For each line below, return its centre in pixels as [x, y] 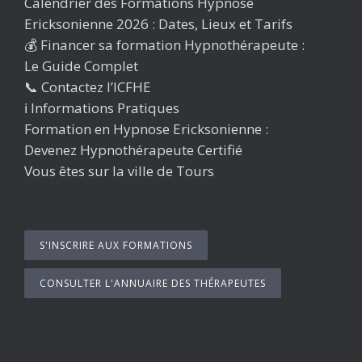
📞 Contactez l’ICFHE [88, 87]
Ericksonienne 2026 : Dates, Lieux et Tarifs [158, 24]
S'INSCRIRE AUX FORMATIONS [116, 245]
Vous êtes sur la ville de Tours [119, 171]
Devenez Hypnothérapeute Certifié [133, 150]
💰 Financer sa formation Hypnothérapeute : [164, 45]
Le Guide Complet [81, 66]
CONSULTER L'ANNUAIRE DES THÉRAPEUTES [153, 283]
